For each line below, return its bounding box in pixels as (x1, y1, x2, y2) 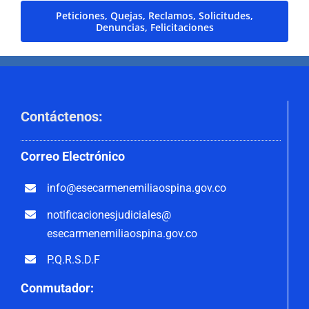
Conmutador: (20, 281, 94, 296)
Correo (20, 149, 62, 164)
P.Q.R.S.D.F (47, 252, 101, 266)
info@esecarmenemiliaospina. (47, 181, 195, 195)
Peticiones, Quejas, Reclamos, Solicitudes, (56, 9, 253, 23)
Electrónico (61, 149, 125, 164)
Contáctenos (20, 108, 99, 126)
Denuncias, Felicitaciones (95, 21, 214, 34)
